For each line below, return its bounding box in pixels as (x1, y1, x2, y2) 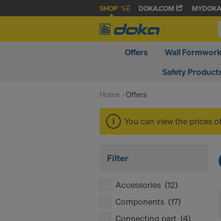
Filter (107, 152, 128, 164)
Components (115, 196, 168, 207)
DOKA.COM (139, 3, 176, 13)
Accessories (115, 179, 165, 190)
